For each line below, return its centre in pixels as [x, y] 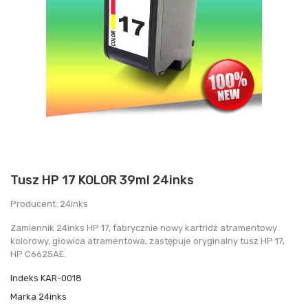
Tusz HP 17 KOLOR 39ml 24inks [102, 180]
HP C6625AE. [38, 254]
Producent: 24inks [49, 203]
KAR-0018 [61, 278]
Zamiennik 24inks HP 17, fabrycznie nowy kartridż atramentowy [144, 228]
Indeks [24, 278]
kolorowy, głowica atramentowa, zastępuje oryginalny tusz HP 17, [147, 241]
